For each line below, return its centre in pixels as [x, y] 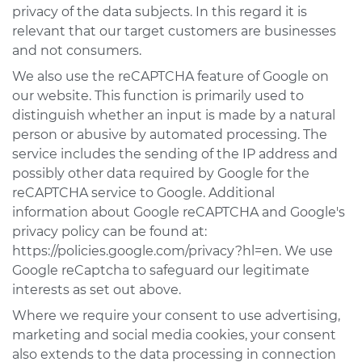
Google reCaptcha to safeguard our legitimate [161, 270]
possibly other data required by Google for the [161, 173]
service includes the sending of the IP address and [175, 154]
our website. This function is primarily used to [158, 96]
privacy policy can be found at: [109, 232]
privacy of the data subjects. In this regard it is [160, 12]
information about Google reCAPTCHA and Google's [179, 212]
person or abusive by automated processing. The [170, 135]
